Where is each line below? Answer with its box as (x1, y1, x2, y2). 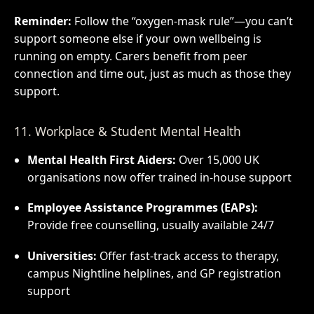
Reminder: (13, 13, 71, 29)
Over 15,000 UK (175, 151, 259, 168)
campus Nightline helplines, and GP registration (27, 266, 281, 282)
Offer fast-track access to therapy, (96, 248, 279, 264)
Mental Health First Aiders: (27, 151, 176, 168)
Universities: (27, 248, 97, 264)
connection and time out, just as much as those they (13, 66, 291, 82)
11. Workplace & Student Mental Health (13, 122, 241, 139)
